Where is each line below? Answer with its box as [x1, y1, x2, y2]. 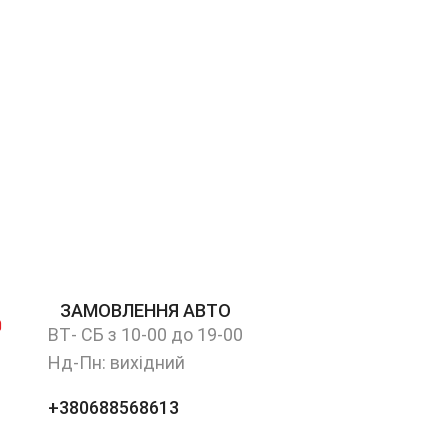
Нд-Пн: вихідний [47, 351, 185, 373]
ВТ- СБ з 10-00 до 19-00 [47, 323, 243, 345]
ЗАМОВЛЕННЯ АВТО [59, 299, 231, 321]
